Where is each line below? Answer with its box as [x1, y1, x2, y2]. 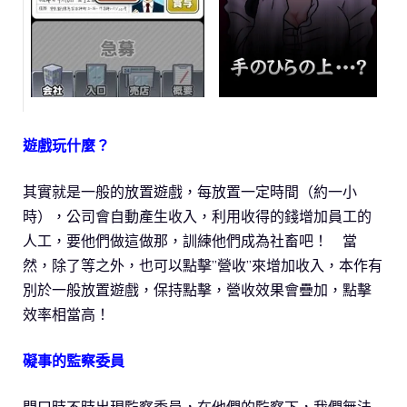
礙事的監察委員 [23, 352, 124, 371]
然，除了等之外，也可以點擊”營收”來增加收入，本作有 [23, 256, 382, 275]
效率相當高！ [23, 305, 110, 324]
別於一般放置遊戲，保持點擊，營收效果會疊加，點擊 [23, 281, 372, 300]
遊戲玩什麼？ [23, 136, 110, 155]
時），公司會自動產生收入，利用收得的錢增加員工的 [23, 207, 372, 226]
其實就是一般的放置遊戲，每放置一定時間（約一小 [23, 183, 357, 202]
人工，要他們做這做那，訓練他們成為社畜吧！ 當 [23, 232, 357, 251]
